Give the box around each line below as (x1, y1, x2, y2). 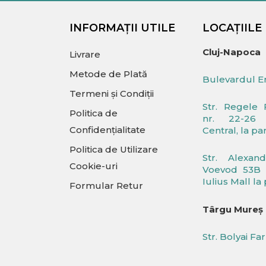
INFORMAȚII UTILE (69, 21, 175, 34)
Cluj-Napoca (202, 46, 261, 58)
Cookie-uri (69, 160, 118, 172)
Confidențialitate (69, 123, 145, 135)
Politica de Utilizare (69, 143, 158, 155)
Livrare (69, 48, 100, 60)
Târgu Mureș (202, 203, 263, 215)
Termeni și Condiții (69, 87, 154, 99)
